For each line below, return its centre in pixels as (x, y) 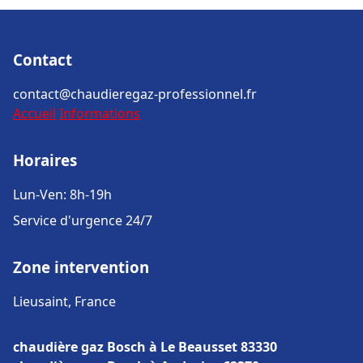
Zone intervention (81, 267)
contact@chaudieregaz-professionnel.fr (135, 94)
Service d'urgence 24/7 (83, 220)
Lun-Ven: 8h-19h (62, 194)
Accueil (34, 113)
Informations (100, 113)
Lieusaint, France (64, 301)
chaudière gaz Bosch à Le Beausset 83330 (145, 347)
